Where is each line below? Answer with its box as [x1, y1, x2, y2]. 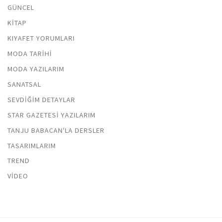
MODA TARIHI [7, 49, 52, 58]
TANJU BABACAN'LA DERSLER [7, 125, 105, 135]
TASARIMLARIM [7, 141, 56, 150]
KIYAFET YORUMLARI [7, 34, 75, 43]
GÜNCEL [7, 3, 34, 12]
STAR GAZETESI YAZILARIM [7, 110, 96, 119]
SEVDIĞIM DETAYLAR [7, 95, 75, 104]
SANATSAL [7, 79, 41, 89]
